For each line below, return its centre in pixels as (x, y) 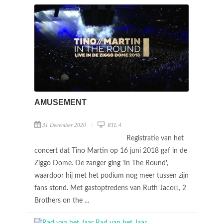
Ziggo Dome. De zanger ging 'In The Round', (101, 163)
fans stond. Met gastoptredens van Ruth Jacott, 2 (110, 188)
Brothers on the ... (63, 200)
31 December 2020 (64, 125)
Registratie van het (155, 138)
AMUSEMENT (60, 102)
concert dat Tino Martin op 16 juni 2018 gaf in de (111, 151)
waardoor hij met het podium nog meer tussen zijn (111, 175)
